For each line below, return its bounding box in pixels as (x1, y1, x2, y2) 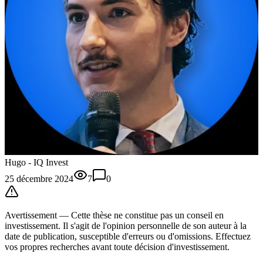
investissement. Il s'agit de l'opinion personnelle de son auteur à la (5, 220, 247, 231)
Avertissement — (5, 210, 71, 220)
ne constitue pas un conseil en (112, 210, 224, 220)
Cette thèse (71, 210, 112, 220)
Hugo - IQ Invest (5, 157, 68, 167)
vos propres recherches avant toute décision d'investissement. (5, 241, 230, 252)
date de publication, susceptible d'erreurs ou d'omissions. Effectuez (5, 231, 251, 241)
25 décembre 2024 (5, 173, 73, 184)
